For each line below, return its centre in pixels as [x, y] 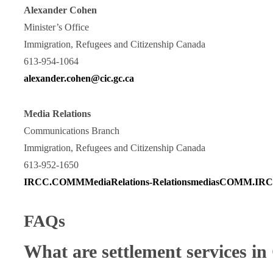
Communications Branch [71, 131]
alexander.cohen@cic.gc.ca [79, 78]
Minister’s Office [56, 27]
